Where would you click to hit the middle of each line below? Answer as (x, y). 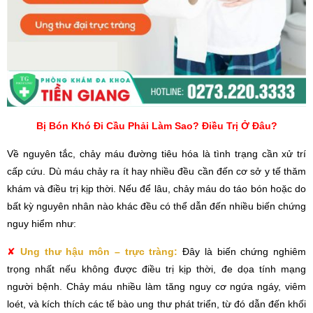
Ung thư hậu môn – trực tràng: (101, 252)
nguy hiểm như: (42, 224)
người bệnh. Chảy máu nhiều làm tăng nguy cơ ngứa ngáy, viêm (156, 287)
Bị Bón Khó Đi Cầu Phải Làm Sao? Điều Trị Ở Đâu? (156, 126)
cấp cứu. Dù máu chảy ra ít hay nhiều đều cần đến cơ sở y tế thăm (156, 172)
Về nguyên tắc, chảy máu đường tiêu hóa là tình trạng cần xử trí (156, 154)
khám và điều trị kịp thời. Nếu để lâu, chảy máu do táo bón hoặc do (156, 189)
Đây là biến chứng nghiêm (244, 252)
